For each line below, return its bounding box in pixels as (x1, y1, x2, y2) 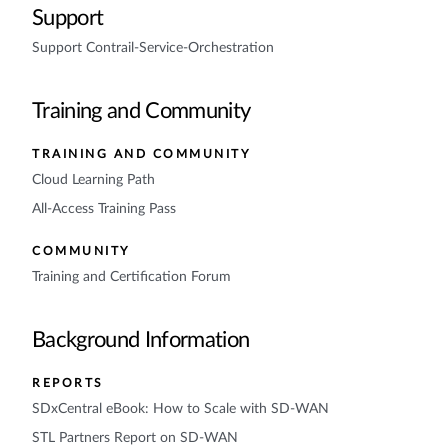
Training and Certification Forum (32, 270, 231, 284)
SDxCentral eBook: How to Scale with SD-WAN (32, 402, 329, 416)
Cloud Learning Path (32, 173, 155, 187)
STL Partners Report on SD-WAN (32, 431, 238, 445)
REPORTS (32, 377, 104, 389)
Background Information (32, 329, 250, 351)
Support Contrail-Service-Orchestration (32, 41, 274, 55)
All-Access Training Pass (32, 202, 176, 216)
